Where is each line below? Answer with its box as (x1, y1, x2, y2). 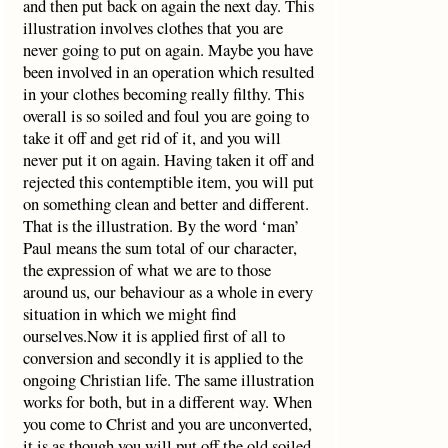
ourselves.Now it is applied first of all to (22, 324, 285, 347)
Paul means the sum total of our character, (22, 236, 297, 259)
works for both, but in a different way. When (22, 390, 312, 413)
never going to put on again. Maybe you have (22, 38, 313, 61)
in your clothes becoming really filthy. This (22, 82, 304, 105)
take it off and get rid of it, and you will (22, 126, 281, 149)
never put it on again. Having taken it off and (22, 148, 314, 171)
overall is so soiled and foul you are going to (22, 104, 309, 127)
